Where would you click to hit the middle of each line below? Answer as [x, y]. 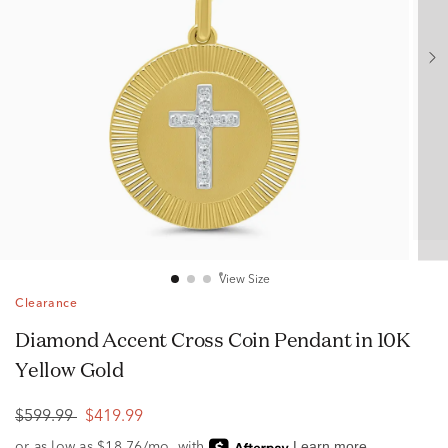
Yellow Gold [69, 369]
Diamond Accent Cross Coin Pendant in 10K [22, 339]
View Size [244, 280]
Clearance [46, 304]
